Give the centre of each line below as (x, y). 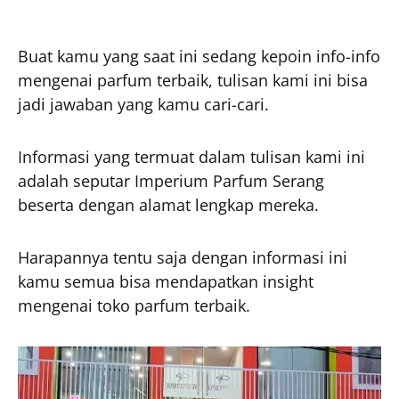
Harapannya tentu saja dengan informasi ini (183, 257)
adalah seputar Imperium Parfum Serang (171, 180)
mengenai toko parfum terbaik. (134, 305)
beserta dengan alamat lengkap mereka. (168, 204)
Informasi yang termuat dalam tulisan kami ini (191, 156)
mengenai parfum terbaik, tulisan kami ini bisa (193, 80)
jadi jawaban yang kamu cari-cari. (143, 104)
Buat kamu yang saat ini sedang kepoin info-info (199, 56)
